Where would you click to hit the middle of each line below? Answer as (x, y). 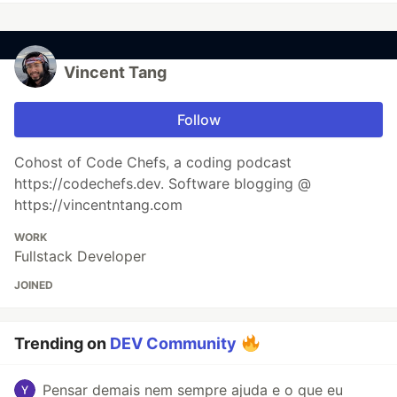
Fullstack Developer (80, 257)
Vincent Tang (115, 73)
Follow (198, 120)
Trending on (62, 344)
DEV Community (173, 344)
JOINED (34, 285)
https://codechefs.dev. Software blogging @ (163, 184)
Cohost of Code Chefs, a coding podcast (153, 163)
